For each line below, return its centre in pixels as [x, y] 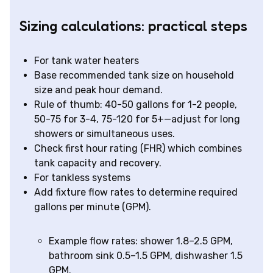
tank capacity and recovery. [98, 163]
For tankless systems [82, 178]
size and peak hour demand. [98, 90]
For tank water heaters [87, 61]
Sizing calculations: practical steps [133, 26]
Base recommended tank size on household [134, 76]
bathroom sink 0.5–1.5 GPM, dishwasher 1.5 [146, 256]
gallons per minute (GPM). [93, 207]
